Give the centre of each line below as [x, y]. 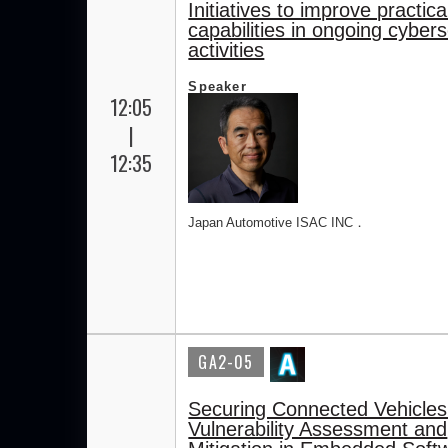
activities [226, 50]
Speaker [217, 86]
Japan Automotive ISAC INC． [277, 222]
